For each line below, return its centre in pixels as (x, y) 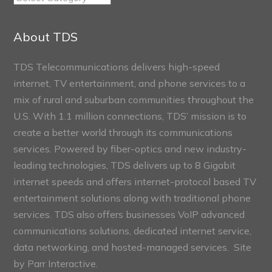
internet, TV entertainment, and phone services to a (130, 83)
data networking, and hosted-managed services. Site (133, 247)
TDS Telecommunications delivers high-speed (117, 66)
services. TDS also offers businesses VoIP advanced (129, 214)
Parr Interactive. (63, 263)
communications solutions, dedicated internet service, (133, 230)
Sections (32, 29)
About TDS (46, 36)
